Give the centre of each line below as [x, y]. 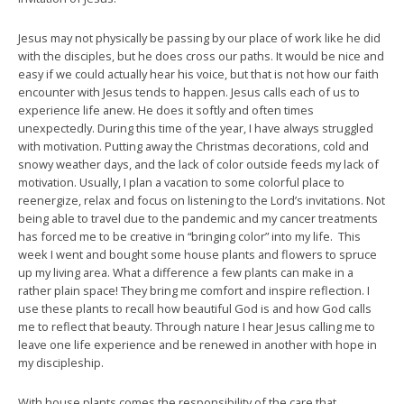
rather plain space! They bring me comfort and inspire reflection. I [194, 290]
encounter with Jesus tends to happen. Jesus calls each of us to [189, 92]
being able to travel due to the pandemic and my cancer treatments [198, 218]
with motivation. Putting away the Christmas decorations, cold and [193, 146]
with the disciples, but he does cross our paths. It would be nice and [201, 56]
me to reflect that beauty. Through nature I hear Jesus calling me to [197, 326]
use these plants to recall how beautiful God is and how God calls [195, 308]
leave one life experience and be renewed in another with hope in [197, 344]
